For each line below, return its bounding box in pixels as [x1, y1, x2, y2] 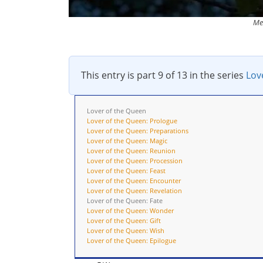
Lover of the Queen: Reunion [87, 146, 176, 155]
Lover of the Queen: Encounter [87, 176, 181, 185]
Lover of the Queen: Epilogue [87, 235, 176, 245]
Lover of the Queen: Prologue [87, 116, 177, 125]
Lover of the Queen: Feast [87, 166, 166, 175]
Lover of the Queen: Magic [87, 136, 167, 145]
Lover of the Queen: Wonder [87, 205, 174, 215]
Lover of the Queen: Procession [87, 156, 183, 165]
